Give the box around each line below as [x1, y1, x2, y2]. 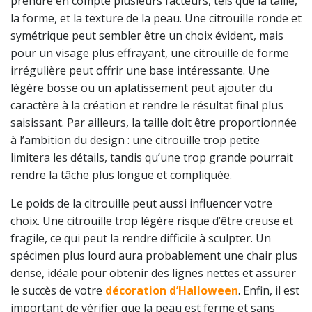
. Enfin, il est [238, 283, 299, 299]
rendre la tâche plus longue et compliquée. [10, 167, 232, 183]
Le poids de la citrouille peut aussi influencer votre [10, 196, 272, 212]
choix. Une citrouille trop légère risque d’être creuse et [10, 213, 293, 229]
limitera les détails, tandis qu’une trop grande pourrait [10, 150, 293, 166]
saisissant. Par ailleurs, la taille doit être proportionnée [10, 115, 297, 131]
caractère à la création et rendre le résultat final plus [10, 97, 283, 114]
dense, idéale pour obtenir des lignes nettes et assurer [10, 265, 296, 281]
